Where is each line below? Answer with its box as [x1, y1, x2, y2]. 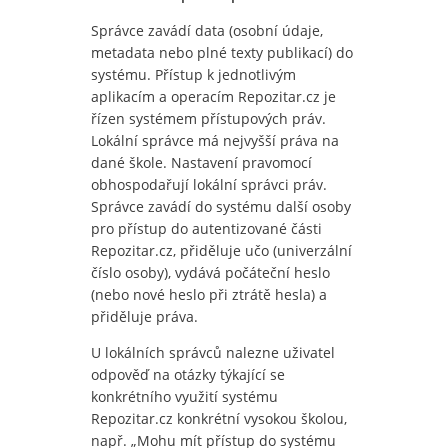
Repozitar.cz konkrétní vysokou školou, [91, 409, 347, 428]
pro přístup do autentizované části [91, 219, 322, 238]
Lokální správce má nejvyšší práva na [91, 131, 339, 150]
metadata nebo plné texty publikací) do [91, 43, 353, 62]
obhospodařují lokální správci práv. [91, 175, 327, 194]
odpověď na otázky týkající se [91, 365, 285, 384]
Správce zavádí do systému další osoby [91, 197, 351, 216]
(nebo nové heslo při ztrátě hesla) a [91, 285, 327, 304]
